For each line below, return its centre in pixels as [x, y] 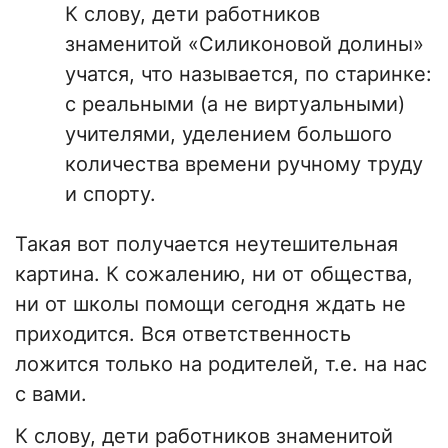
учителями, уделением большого [228, 134]
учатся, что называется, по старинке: [248, 74]
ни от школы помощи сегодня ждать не [210, 304]
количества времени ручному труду [244, 164]
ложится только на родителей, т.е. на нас [221, 364]
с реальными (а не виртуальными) [235, 104]
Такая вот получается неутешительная [206, 244]
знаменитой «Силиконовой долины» [244, 44]
